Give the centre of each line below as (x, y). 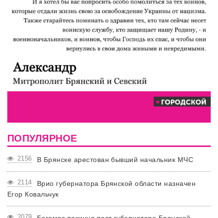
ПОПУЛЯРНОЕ (42, 138)
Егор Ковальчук (33, 194)
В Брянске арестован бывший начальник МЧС (115, 160)
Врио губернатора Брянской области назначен (116, 184)
